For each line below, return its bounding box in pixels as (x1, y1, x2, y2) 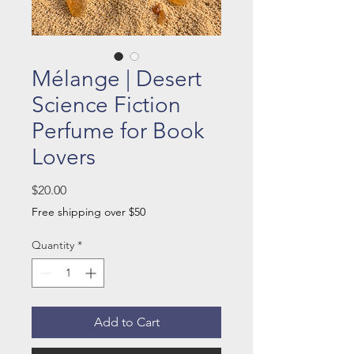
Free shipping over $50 (32, 205, 145, 220)
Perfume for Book (32, 118, 204, 145)
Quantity (32, 238, 74, 253)
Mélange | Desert (32, 66, 201, 92)
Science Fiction (32, 92, 181, 119)
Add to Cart (93, 314, 160, 330)
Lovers (32, 144, 96, 171)
